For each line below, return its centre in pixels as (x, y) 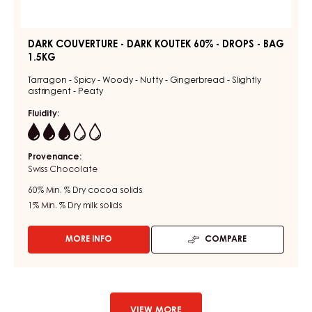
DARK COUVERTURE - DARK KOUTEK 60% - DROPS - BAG (156, 45)
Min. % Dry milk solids (81, 206)
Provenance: (55, 157)
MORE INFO (88, 239)
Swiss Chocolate (63, 170)
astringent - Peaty (65, 92)
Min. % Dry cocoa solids (94, 190)
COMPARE (226, 239)
